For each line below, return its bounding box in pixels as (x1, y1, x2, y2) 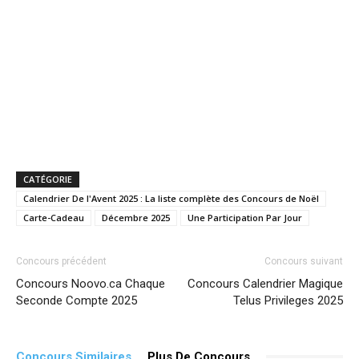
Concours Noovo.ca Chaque (16, 276, 165, 291)
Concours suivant (264, 255, 343, 267)
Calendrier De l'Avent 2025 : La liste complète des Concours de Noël (23, 192, 319, 204)
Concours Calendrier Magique (188, 276, 343, 291)
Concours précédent (16, 255, 107, 267)
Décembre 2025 (102, 211, 170, 224)
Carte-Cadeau (23, 211, 84, 224)
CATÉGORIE (23, 172, 72, 185)
